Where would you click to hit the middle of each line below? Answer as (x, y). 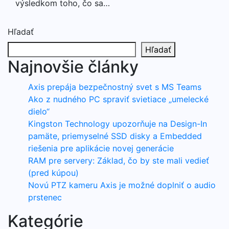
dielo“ (39, 111)
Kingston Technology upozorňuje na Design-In (118, 123)
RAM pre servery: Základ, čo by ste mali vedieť (119, 160)
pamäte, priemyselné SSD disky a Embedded (115, 136)
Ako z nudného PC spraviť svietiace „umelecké (118, 99)
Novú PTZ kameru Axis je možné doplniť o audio (122, 185)
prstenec (45, 197)
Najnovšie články (73, 66)
